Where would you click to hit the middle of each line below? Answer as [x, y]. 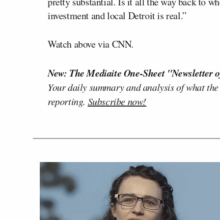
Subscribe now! [117, 101]
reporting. [68, 101]
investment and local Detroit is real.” [117, 15]
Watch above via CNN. [91, 44]
